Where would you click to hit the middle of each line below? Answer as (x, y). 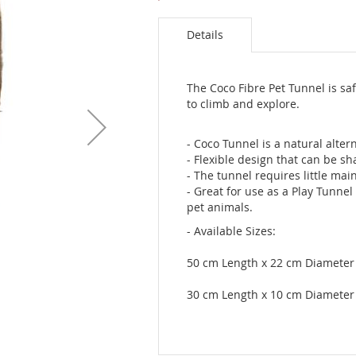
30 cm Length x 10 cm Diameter (271, 294)
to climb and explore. (243, 103)
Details (205, 34)
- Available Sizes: (231, 230)
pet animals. (220, 207)
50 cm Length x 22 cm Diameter (271, 262)
